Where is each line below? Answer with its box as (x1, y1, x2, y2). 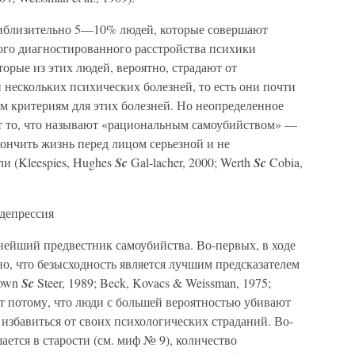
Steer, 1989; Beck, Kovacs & (34, 274, 182, 291)
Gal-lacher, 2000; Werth (128, 154, 254, 170)
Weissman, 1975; (185, 274, 271, 291)
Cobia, (266, 154, 303, 170)
